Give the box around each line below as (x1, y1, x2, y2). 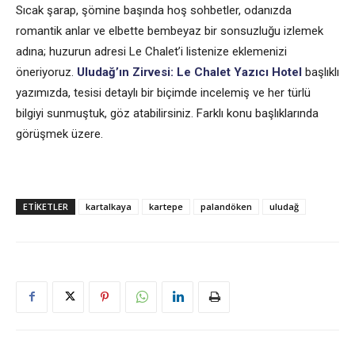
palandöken (200, 200, 252, 212)
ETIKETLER (23, 200, 68, 212)
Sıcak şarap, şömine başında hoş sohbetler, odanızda (16, 2, 292, 17)
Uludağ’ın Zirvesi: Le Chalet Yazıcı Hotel (77, 64, 302, 79)
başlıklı (302, 64, 339, 79)
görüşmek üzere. (16, 126, 103, 141)
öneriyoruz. (16, 64, 77, 79)
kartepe (149, 200, 183, 212)
